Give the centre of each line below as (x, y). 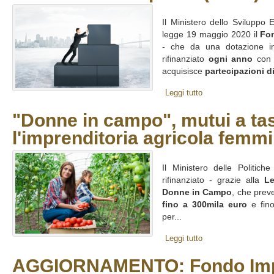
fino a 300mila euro (205, 205)
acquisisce (183, 71)
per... (172, 217)
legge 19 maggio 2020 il (211, 35)
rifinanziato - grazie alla (213, 180)
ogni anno (231, 59)
